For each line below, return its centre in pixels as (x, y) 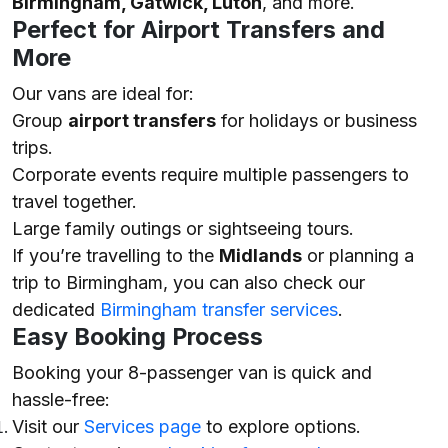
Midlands (260, 255)
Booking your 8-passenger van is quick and (192, 372)
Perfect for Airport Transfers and (198, 29)
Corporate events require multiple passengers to (210, 174)
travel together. (74, 201)
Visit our (48, 426)
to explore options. (281, 426)
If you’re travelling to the (115, 255)
